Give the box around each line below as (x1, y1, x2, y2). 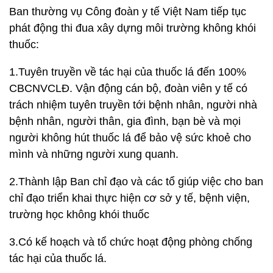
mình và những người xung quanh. (9, 148, 179, 160)
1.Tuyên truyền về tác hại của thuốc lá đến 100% (9, 66, 246, 78)
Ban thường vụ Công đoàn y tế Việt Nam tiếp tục (9, 5, 246, 18)
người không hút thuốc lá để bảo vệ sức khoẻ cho (9, 132, 251, 144)
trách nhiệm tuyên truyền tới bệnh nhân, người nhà (9, 99, 257, 111)
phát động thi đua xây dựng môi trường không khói (9, 22, 256, 34)
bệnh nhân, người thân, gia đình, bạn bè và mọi (9, 115, 241, 127)
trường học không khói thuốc (9, 208, 149, 221)
